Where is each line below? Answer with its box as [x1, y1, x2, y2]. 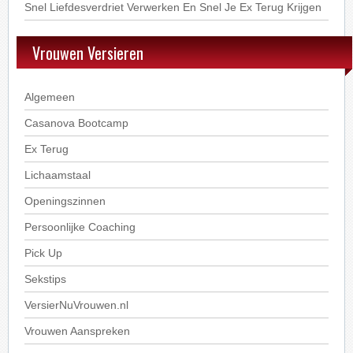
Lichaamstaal [24, 169, 91, 181]
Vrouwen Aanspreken [24, 325, 131, 337]
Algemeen [24, 91, 76, 103]
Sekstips [24, 273, 67, 285]
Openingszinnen [24, 195, 106, 207]
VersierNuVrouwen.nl [24, 299, 129, 311]
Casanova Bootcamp [24, 117, 129, 129]
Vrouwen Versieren [32, 41, 144, 65]
